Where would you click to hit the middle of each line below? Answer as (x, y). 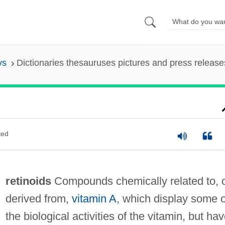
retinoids (28, 181)
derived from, (38, 198)
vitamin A (94, 198)
